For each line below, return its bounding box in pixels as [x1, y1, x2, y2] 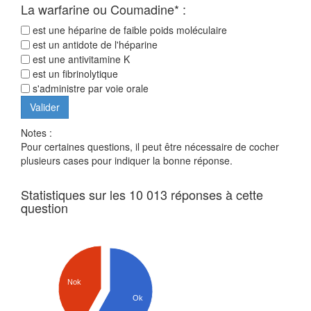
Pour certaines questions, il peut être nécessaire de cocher [21, 140, 279, 154]
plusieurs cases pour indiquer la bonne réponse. [21, 153, 233, 168]
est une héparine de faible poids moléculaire [30, 23, 227, 37]
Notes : [21, 126, 52, 140]
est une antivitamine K [30, 52, 130, 67]
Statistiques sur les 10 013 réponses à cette [21, 185, 263, 204]
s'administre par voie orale [30, 81, 149, 96]
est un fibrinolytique [30, 67, 118, 81]
